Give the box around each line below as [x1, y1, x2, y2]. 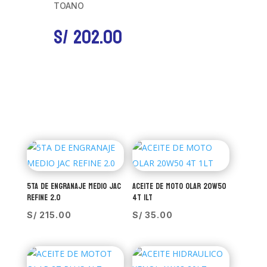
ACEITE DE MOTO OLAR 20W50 [132, 179, 226, 194]
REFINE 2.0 [26, 190, 61, 205]
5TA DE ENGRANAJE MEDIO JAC [26, 179, 121, 194]
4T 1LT [132, 190, 153, 205]
